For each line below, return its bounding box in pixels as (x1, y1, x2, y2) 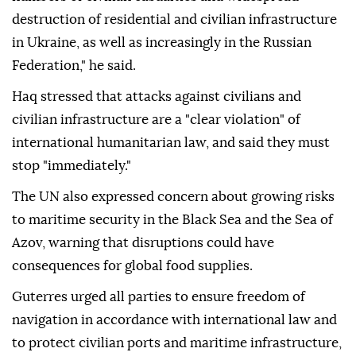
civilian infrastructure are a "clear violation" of (12, 113, 300, 127)
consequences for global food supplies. (12, 259, 253, 273)
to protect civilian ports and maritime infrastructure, (12, 336, 342, 350)
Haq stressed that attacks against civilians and (12, 90, 301, 104)
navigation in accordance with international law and (12, 313, 337, 327)
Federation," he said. (12, 59, 136, 73)
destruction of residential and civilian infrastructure (12, 13, 337, 27)
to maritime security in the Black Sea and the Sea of (12, 213, 333, 227)
